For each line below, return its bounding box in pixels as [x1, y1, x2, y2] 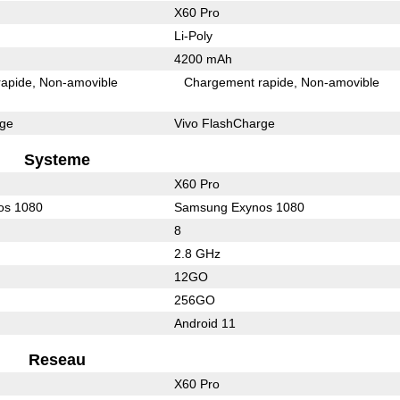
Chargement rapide [184, 74, 295, 89]
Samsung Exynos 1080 [173, 199, 304, 214]
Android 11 [173, 315, 236, 330]
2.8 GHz [173, 246, 221, 261]
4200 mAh [173, 51, 232, 66]
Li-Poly [173, 28, 212, 43]
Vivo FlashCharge [173, 115, 275, 130]
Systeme [24, 150, 91, 169]
